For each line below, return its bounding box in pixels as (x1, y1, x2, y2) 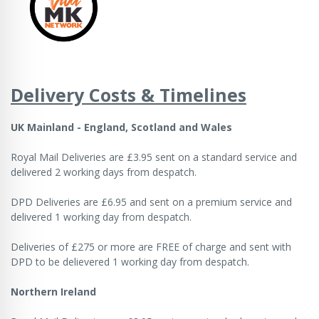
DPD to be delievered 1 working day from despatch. (11, 254, 249, 268)
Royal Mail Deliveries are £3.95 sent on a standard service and (11, 150, 297, 164)
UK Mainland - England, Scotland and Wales (11, 120, 232, 134)
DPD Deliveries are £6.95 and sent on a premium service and (11, 194, 292, 209)
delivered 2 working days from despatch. (11, 164, 199, 179)
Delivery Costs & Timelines (11, 82, 246, 107)
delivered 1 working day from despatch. (11, 209, 192, 224)
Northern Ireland (11, 284, 99, 298)
